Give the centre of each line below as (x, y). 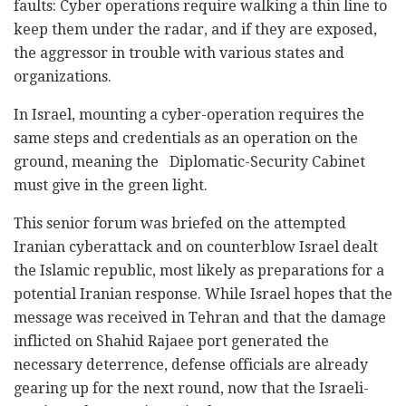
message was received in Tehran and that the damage (200, 318)
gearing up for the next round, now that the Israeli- (191, 389)
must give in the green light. (111, 186)
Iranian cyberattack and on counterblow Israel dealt (196, 247)
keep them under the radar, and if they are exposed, (195, 30)
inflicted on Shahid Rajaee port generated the (171, 342)
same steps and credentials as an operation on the (186, 139)
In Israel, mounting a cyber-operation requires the (189, 115)
